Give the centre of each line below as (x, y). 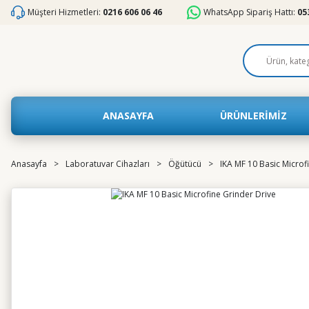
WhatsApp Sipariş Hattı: (249, 12)
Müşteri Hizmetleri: (64, 12)
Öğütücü (185, 164)
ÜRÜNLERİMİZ (253, 116)
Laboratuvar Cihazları (108, 164)
